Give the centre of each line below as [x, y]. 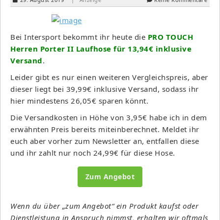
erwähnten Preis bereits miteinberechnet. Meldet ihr [105, 129]
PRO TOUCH [170, 37]
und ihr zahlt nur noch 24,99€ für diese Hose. [93, 152]
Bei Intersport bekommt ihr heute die [79, 37]
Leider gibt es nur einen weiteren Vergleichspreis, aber [109, 77]
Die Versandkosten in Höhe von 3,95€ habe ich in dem [109, 117]
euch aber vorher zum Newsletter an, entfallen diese [105, 141]
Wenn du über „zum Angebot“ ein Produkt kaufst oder [104, 206]
